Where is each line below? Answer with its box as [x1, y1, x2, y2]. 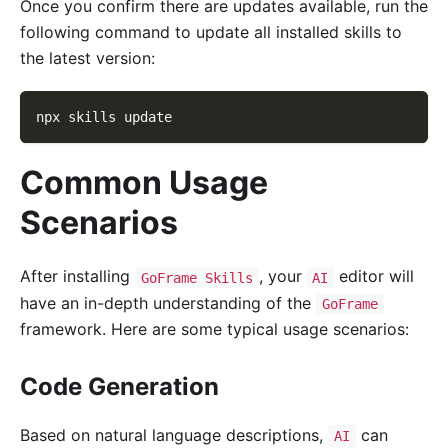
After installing [20, 266, 135, 287]
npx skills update [36, 109, 172, 126]
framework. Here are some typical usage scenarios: [20, 318, 409, 339]
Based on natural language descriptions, [20, 424, 328, 445]
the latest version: [20, 48, 155, 69]
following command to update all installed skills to [20, 22, 402, 43]
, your [258, 266, 307, 287]
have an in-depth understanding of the [20, 292, 316, 313]
